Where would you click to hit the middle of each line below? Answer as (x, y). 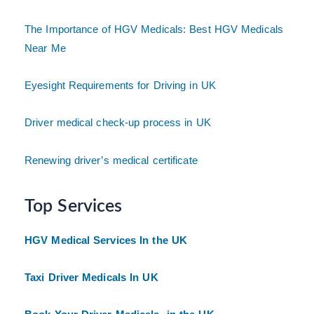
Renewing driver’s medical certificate (111, 160)
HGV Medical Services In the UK (106, 240)
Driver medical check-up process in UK (118, 123)
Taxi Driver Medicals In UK (91, 277)
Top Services (74, 207)
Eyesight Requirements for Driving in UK (120, 86)
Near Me (45, 48)
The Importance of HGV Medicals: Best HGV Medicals (154, 29)
